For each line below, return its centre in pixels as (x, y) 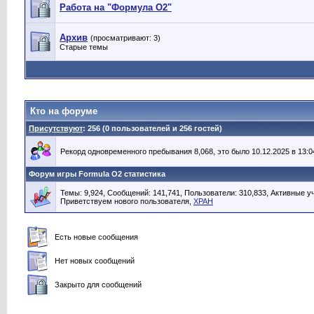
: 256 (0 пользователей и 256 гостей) (152, 128)
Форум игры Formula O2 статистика (97, 174)
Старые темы (84, 47)
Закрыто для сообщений (96, 285)
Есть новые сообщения (94, 237)
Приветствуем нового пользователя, (127, 201)
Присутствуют (56, 128)
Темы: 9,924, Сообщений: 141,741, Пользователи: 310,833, (165, 193)
